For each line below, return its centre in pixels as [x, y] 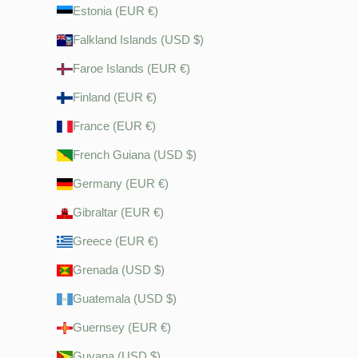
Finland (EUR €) [115, 97]
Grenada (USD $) [119, 270]
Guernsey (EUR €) [122, 328]
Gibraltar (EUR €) [119, 213]
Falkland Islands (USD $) [139, 40]
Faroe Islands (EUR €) [132, 69]
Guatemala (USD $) [125, 299]
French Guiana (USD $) [135, 155]
